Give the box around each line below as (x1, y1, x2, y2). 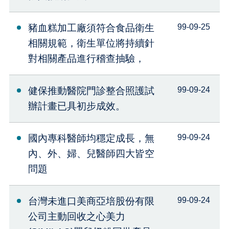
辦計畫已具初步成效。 (28, 101, 125, 112)
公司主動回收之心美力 (28, 211, 125, 222)
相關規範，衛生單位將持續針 (28, 38, 154, 49)
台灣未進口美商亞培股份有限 (28, 196, 154, 207)
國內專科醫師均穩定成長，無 (28, 133, 154, 144)
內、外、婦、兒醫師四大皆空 (28, 148, 154, 159)
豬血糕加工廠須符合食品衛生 (28, 22, 154, 34)
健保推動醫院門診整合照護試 (28, 85, 154, 97)
